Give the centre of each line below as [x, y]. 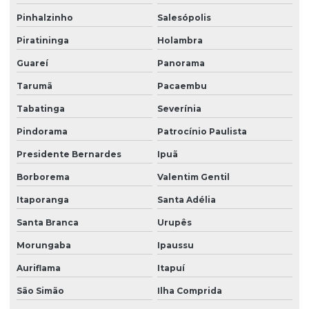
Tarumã [34, 86]
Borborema [43, 177]
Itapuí [171, 268]
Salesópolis [184, 17]
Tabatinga [41, 108]
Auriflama [39, 268]
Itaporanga [43, 199]
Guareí [32, 63]
